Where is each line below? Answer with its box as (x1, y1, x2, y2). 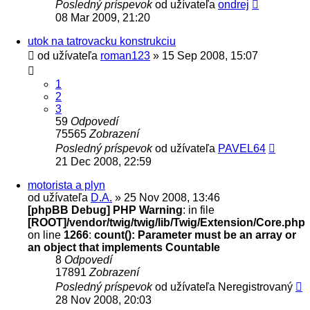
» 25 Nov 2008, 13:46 (112, 191, 220, 203)
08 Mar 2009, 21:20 (55, 11, 150, 24)
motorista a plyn (28, 179, 105, 191)
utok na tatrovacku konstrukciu (28, 35, 176, 47)
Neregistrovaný (218, 280, 293, 293)
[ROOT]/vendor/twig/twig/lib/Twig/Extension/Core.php (28, 216, 305, 228)
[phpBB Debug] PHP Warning (28, 203, 183, 216)
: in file (183, 203, 215, 216)
